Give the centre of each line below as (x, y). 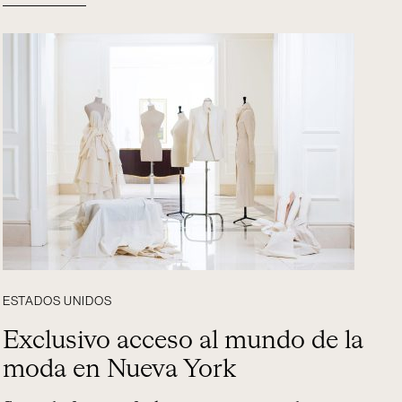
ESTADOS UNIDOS (58, 301)
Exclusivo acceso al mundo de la (184, 341)
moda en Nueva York (120, 370)
